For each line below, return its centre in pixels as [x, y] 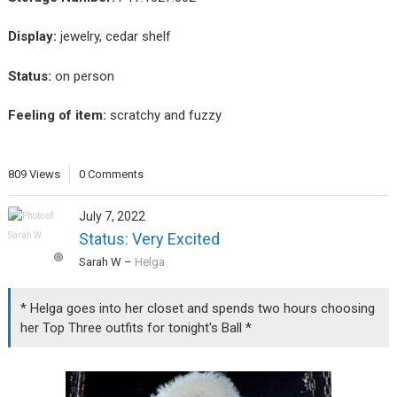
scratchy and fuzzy [163, 116]
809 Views [34, 175]
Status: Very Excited [149, 239]
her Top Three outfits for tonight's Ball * [136, 327]
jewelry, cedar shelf [115, 37]
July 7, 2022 [112, 217]
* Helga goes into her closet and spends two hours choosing [198, 308]
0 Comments [111, 175]
